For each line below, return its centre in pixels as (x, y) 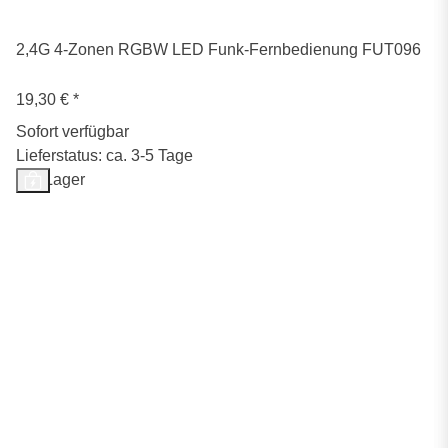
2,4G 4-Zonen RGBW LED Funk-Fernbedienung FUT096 (218, 50)
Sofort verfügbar (72, 132)
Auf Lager (50, 180)
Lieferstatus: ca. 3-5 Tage (104, 156)
